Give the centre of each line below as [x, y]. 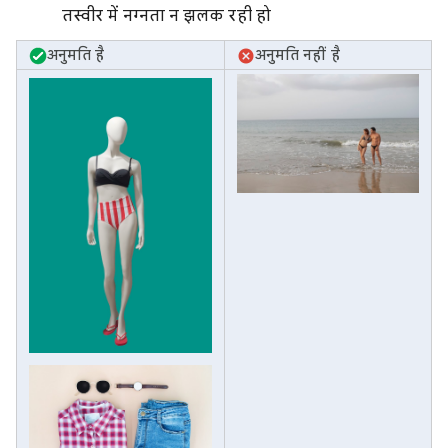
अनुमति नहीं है [297, 55]
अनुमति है [76, 55]
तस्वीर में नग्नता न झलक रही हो [166, 16]
